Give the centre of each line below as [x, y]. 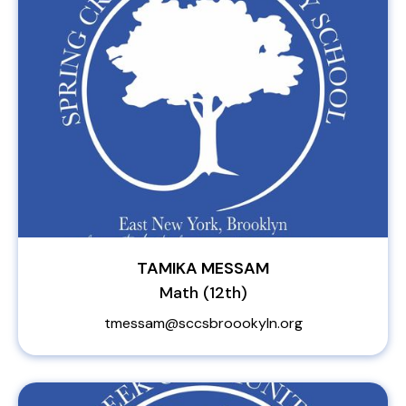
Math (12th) [203, 293]
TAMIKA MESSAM [203, 268]
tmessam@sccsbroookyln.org [203, 323]
